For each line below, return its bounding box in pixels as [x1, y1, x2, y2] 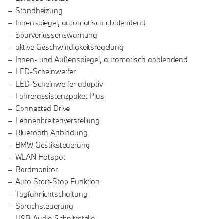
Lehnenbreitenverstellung [15, 115, 100, 126]
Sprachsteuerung [15, 201, 73, 211]
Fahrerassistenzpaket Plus [15, 91, 104, 101]
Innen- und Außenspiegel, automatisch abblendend [15, 54, 188, 65]
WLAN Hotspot [15, 152, 66, 162]
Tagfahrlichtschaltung [15, 189, 88, 199]
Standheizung [15, 5, 63, 16]
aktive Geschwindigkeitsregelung [15, 42, 124, 52]
